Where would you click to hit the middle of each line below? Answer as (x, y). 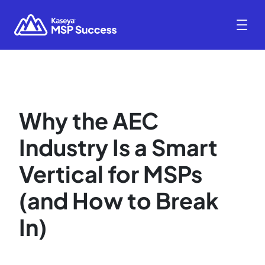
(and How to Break (119, 201)
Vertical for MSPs (111, 174)
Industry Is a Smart (118, 147)
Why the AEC (89, 121)
